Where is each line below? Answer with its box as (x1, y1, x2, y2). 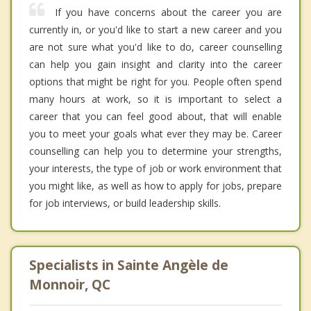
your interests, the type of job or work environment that (29, 162, 282, 176)
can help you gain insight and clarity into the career (29, 58, 282, 72)
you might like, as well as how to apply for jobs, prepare (29, 179, 282, 193)
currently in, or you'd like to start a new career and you (29, 23, 282, 37)
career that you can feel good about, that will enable (29, 110, 282, 124)
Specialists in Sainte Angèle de (29, 256, 228, 275)
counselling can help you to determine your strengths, (29, 144, 282, 158)
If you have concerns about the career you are (55, 6, 282, 19)
